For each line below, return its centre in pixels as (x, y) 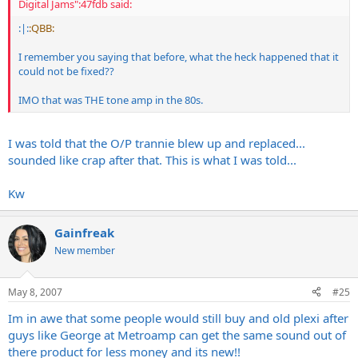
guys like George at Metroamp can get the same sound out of (177, 334)
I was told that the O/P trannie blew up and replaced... (157, 143)
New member (85, 251)
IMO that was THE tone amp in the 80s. (111, 99)
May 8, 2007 (35, 292)
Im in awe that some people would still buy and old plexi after (178, 318)
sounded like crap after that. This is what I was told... (152, 160)
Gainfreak (84, 233)
